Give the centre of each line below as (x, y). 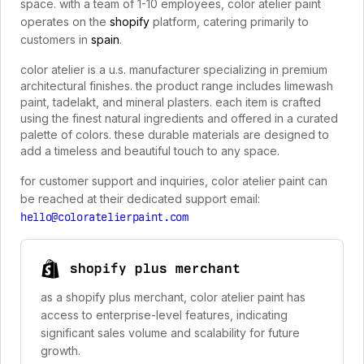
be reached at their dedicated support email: (140, 199)
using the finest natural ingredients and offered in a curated (179, 118)
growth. (61, 351)
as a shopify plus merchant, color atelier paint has (173, 297)
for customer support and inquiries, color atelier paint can (174, 181)
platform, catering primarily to (229, 22)
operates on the (65, 22)
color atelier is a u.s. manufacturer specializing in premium (174, 69)
